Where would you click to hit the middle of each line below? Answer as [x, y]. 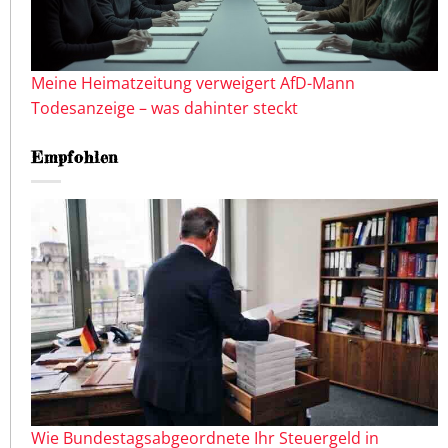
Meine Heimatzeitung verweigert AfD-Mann [193, 82]
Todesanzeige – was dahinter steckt [164, 107]
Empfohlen [75, 156]
